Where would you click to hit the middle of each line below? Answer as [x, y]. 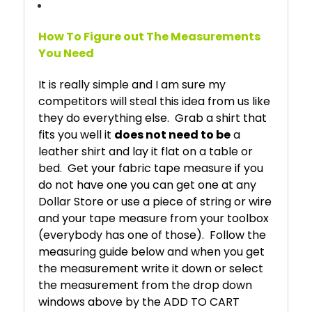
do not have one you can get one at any [147, 185]
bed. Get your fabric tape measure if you [151, 168]
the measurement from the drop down [145, 285]
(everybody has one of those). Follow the [152, 235]
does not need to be [172, 134]
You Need [66, 53]
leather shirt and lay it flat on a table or [146, 151]
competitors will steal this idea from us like [154, 101]
